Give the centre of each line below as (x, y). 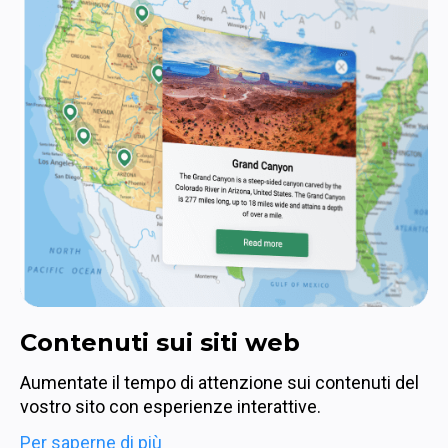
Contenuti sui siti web (160, 343)
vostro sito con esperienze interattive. (170, 407)
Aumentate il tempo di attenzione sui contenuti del (219, 383)
